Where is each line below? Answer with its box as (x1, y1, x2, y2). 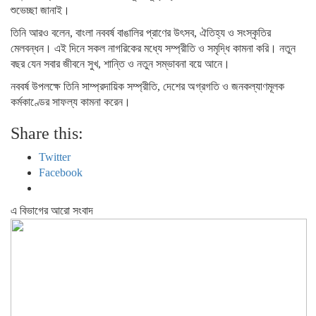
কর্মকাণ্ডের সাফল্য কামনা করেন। (11, 96, 130, 108)
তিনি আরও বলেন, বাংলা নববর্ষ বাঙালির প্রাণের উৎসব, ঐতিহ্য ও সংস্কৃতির (11, 27, 271, 39)
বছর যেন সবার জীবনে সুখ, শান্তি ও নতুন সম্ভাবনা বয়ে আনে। (11, 58, 230, 70)
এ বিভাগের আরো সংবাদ (11, 205, 93, 217)
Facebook (39, 166, 83, 178)
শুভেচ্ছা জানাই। (11, 4, 70, 16)
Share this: (11, 124, 83, 142)
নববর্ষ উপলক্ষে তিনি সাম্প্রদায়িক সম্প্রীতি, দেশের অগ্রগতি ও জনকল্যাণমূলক (11, 80, 284, 92)
